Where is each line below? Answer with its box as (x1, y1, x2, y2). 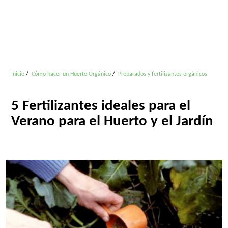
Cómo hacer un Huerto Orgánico (32, 71, 111, 77)
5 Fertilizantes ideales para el (11, 99, 191, 113)
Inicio (11, 71, 25, 77)
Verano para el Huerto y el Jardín (11, 114, 214, 129)
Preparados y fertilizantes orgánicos (118, 71, 208, 77)
